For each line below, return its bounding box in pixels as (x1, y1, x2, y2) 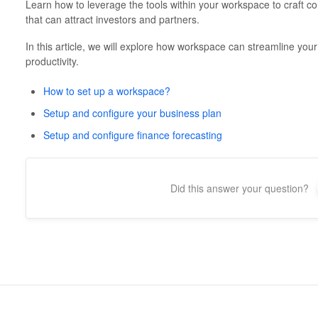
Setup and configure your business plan (43, 106, 221, 120)
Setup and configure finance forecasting (43, 128, 222, 142)
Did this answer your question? (170, 181, 309, 195)
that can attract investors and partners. (25, 12, 199, 26)
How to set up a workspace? (43, 84, 170, 98)
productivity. (25, 54, 79, 68)
